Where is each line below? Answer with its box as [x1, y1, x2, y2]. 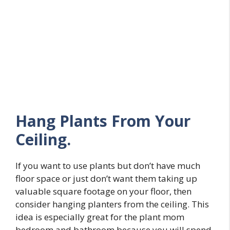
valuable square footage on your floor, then [15, 185, 191, 197]
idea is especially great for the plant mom [15, 210, 184, 223]
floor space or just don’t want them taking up [15, 172, 197, 184]
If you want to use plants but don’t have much [15, 159, 200, 171]
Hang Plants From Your [15, 110, 190, 131]
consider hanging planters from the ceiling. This [15, 198, 209, 210]
